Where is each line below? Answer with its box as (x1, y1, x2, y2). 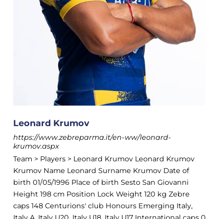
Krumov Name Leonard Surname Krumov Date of (13, 166, 189, 175)
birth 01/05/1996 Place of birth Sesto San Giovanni (13, 178, 189, 187)
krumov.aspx (13, 142, 59, 151)
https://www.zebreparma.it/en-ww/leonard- (13, 133, 171, 142)
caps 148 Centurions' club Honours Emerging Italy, (13, 201, 193, 211)
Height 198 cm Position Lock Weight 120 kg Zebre (13, 190, 190, 199)
